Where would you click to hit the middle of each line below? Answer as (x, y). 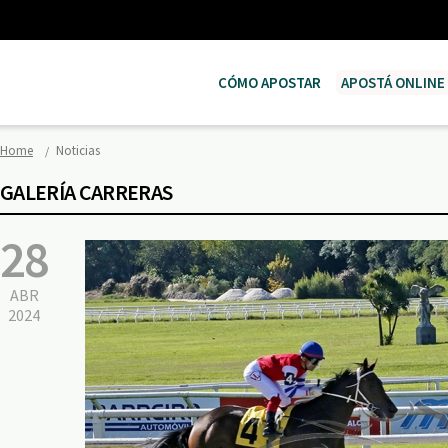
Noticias (78, 150)
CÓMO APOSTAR (269, 82)
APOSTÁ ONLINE (393, 82)
